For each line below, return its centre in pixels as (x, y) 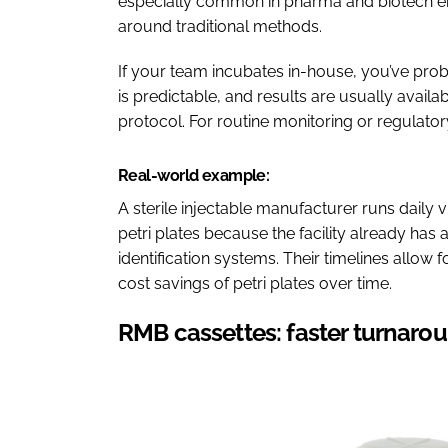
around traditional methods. (220, 27)
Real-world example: (194, 176)
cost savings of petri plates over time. (255, 284)
